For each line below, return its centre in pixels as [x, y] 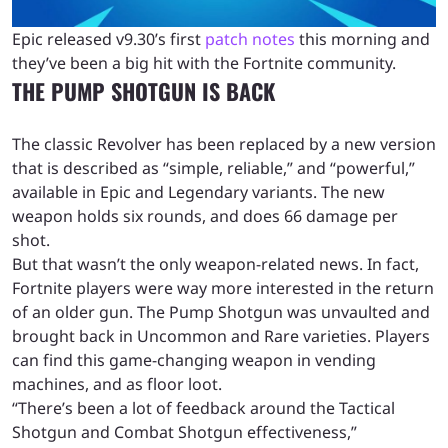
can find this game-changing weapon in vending [194, 359]
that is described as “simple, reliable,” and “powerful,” [213, 167]
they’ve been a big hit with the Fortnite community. [206, 62]
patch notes [250, 38]
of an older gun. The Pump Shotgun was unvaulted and [221, 311]
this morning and [362, 38]
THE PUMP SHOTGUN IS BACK [143, 90]
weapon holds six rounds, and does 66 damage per [205, 215]
